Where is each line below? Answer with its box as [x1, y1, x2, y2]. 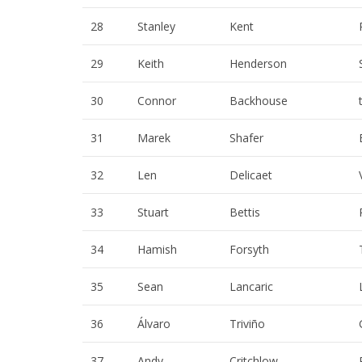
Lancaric [229, 279, 273, 295]
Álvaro [137, 316, 170, 332]
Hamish [137, 242, 177, 258]
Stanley [137, 19, 175, 35]
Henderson [229, 56, 287, 72]
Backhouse [229, 93, 288, 109]
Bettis [229, 204, 260, 221]
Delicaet [229, 167, 272, 183]
